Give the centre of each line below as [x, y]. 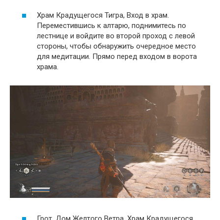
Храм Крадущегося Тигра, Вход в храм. [103, 15]
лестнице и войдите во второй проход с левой [116, 36]
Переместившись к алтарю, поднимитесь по [111, 25]
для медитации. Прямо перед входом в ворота [117, 56]
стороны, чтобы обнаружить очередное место [116, 46]
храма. [48, 67]
